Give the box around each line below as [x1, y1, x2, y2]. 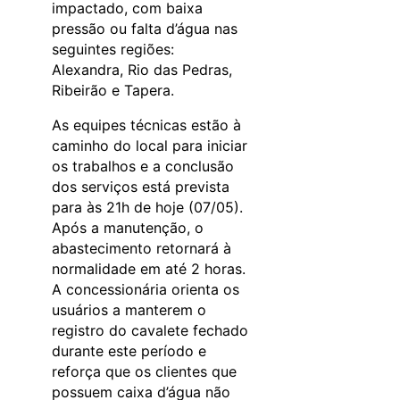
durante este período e [52, 341, 206, 360]
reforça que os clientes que [52, 362, 237, 380]
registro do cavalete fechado [52, 321, 248, 339]
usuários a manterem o [52, 300, 206, 319]
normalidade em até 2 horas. [52, 259, 246, 278]
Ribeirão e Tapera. [52, 80, 174, 99]
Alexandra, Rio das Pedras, [52, 60, 232, 79]
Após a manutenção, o [52, 218, 204, 237]
